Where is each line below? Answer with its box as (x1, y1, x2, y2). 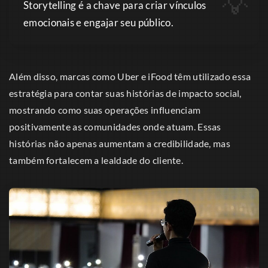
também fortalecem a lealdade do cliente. (9, 154, 184, 166)
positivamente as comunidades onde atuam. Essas (9, 121, 221, 133)
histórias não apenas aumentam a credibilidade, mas (9, 138, 230, 150)
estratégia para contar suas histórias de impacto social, (9, 87, 242, 99)
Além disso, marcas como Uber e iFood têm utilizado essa (9, 71, 251, 83)
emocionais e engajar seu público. (23, 16, 173, 29)
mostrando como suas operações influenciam (9, 104, 201, 116)
